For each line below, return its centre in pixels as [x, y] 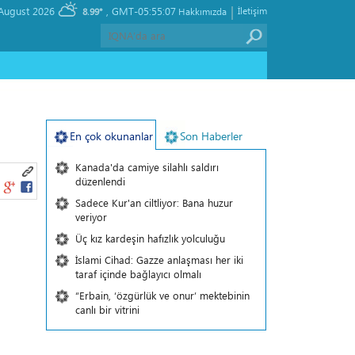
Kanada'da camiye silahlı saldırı [147, 167]
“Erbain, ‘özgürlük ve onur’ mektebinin [162, 295]
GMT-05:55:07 [144, 11]
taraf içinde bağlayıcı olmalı [138, 274]
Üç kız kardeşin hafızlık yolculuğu [150, 238]
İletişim [252, 10]
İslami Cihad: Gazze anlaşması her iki [159, 260]
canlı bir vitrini [107, 309]
